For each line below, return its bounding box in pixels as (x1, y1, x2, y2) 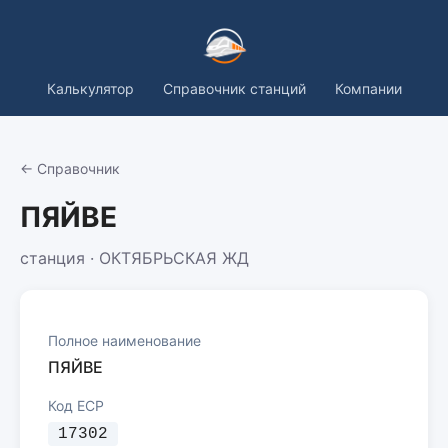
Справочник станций (162, 80, 306, 97)
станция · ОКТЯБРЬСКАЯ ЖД (20, 248, 249, 268)
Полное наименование (48, 332, 201, 349)
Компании (334, 80, 402, 97)
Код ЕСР (48, 397, 104, 414)
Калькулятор (46, 80, 134, 97)
